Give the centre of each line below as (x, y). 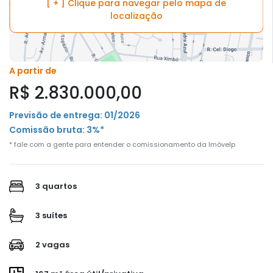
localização (136, 16)
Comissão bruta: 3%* (57, 129)
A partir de (33, 70)
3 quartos (55, 186)
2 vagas (51, 244)
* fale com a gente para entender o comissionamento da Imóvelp (122, 144)
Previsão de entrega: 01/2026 (75, 115)
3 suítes (50, 215)
